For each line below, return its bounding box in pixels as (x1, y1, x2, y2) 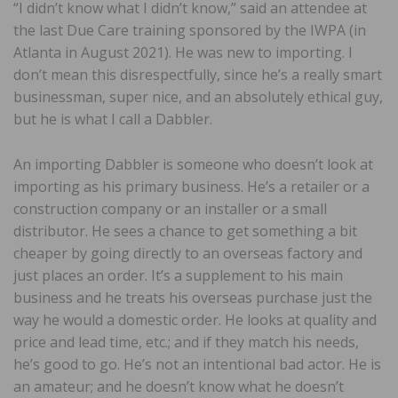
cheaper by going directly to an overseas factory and (13, 243, 362, 263)
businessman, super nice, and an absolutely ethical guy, (13, 86, 383, 107)
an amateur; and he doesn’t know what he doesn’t (13, 376, 344, 396)
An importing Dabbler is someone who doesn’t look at (13, 154, 373, 174)
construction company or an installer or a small (13, 198, 327, 219)
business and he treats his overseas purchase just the (13, 287, 372, 307)
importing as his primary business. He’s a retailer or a (13, 176, 370, 196)
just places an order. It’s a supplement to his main (13, 265, 343, 285)
